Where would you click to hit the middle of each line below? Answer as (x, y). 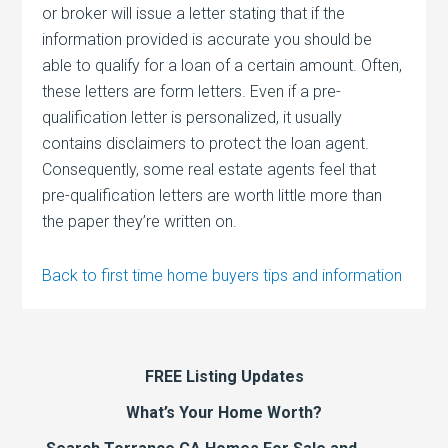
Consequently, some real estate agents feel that (209, 169)
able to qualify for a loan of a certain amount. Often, (222, 65)
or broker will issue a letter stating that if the (194, 13)
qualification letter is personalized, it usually (192, 117)
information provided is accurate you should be (207, 39)
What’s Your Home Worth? (224, 412)
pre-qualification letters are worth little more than (212, 195)
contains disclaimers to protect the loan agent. (206, 143)
